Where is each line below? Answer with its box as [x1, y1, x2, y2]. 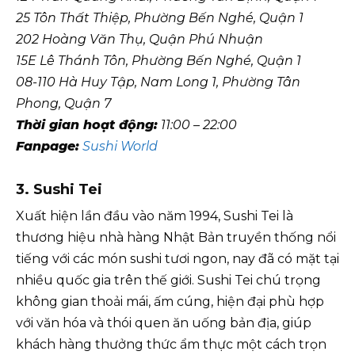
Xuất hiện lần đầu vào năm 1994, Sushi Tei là [16, 208, 293, 223]
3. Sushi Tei [16, 181, 102, 198]
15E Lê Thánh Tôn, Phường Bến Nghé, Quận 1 [16, 53, 301, 68]
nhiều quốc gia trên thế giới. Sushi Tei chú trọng [16, 273, 321, 288]
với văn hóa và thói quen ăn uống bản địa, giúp [16, 315, 311, 330]
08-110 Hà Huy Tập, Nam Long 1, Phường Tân [16, 74, 300, 90]
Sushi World [82, 139, 158, 154]
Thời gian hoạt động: [16, 117, 158, 132]
